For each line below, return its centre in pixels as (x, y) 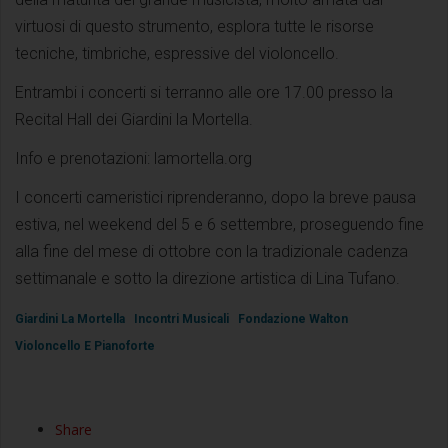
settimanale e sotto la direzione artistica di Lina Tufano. (207, 278)
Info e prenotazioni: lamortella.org (133, 158)
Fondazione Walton (293, 318)
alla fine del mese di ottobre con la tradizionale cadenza (211, 251)
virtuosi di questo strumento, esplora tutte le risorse (194, 26)
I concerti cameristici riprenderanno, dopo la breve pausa (215, 197)
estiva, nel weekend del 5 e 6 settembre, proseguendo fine (219, 224)
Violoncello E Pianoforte (85, 345)
